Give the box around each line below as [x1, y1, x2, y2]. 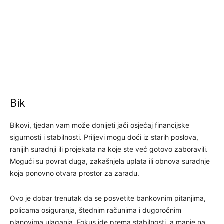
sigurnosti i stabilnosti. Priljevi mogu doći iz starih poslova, [10, 132, 198, 141]
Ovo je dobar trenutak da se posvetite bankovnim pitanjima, [10, 193, 206, 202]
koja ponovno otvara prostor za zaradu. [10, 168, 139, 177]
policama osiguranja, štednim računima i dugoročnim [10, 205, 181, 214]
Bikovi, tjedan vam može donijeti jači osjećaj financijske [10, 120, 189, 129]
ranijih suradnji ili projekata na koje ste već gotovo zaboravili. [10, 144, 208, 153]
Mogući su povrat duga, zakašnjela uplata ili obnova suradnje [10, 156, 210, 165]
